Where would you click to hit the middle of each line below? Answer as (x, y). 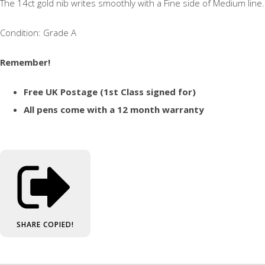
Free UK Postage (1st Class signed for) (110, 92)
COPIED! (59, 224)
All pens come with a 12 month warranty (114, 110)
